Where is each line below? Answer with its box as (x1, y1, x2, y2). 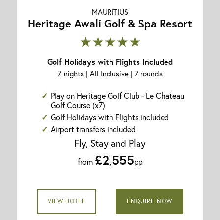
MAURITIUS (92, 6, 128, 17)
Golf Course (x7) (51, 99, 106, 110)
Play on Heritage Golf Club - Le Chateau (51, 90, 185, 101)
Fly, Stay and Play (74, 137, 146, 149)
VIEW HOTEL (47, 197, 85, 205)
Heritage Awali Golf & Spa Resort (28, 16, 192, 30)
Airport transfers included (51, 124, 136, 135)
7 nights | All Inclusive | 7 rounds (57, 68, 163, 78)
